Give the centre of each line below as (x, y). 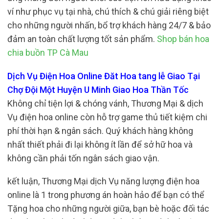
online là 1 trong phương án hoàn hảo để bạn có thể (106, 195)
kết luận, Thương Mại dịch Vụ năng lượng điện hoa (103, 181)
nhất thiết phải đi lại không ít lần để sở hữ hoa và (100, 144)
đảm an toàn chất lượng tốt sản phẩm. (82, 39)
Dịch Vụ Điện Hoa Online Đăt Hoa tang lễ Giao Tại (104, 76)
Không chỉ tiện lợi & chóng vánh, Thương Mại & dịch (105, 103)
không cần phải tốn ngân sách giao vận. (83, 158)
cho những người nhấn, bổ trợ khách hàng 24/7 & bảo (109, 25)
